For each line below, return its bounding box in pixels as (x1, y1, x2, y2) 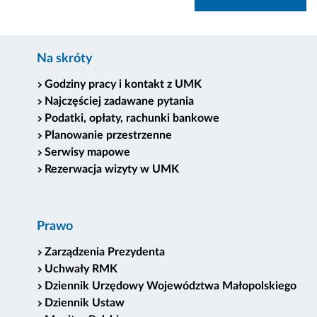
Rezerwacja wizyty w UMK (45, 163, 180, 175)
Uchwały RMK (45, 263, 118, 275)
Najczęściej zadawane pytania (45, 96, 195, 108)
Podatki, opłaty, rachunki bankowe (45, 113, 220, 125)
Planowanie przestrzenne (45, 129, 173, 142)
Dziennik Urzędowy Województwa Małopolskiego (45, 280, 297, 292)
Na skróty (37, 52, 93, 66)
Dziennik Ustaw (45, 297, 125, 309)
